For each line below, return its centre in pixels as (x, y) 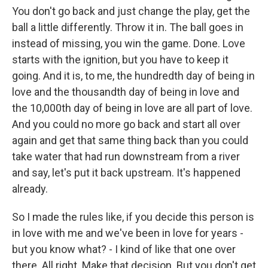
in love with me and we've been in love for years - (128, 233)
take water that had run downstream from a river (126, 156)
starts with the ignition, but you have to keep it (120, 60)
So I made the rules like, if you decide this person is (133, 217)
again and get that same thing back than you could (130, 140)
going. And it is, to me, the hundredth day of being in (133, 76)
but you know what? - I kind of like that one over (124, 249)
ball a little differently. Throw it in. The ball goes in (128, 27)
